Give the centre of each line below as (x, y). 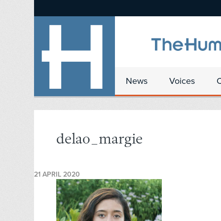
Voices (182, 81)
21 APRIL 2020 (57, 175)
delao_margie (99, 140)
